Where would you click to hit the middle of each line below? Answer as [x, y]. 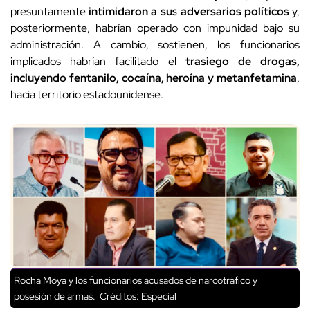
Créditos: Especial [137, 297]
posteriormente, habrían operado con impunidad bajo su [155, 28]
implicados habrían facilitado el [98, 62]
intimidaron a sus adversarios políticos [188, 12]
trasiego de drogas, [243, 62]
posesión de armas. [56, 297]
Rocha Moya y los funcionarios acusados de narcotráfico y [136, 281]
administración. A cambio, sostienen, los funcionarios [155, 45]
